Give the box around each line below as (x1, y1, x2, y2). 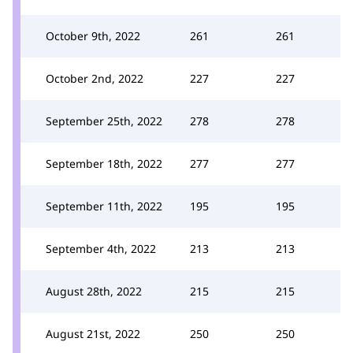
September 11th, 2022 (46, 198, 162, 214)
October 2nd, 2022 (46, 70, 143, 86)
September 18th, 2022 (46, 155, 162, 171)
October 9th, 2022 (46, 28, 140, 43)
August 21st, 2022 (46, 325, 140, 341)
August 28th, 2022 (46, 283, 142, 299)
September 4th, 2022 (46, 240, 156, 256)
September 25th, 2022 (46, 113, 162, 128)
